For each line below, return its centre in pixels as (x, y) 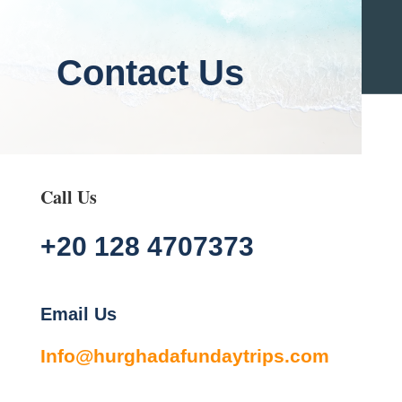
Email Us (78, 314)
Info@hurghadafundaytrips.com (184, 355)
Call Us (68, 197)
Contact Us (150, 72)
